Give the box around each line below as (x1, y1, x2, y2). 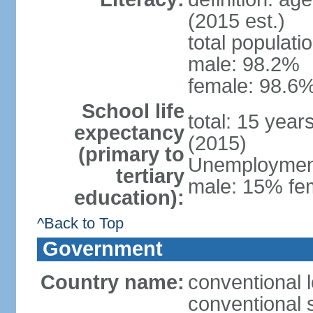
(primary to (78, 143, 184, 166)
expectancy (73, 122, 184, 144)
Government (42, 238, 163, 260)
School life (81, 100, 184, 122)
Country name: (40, 271, 184, 293)
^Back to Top (36, 214, 124, 232)
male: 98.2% (187, 53, 300, 75)
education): (73, 187, 184, 209)
